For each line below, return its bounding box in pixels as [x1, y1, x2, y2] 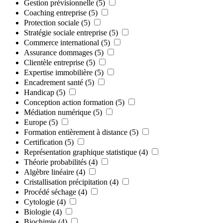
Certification [24, 137, 63, 146]
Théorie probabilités [24, 157, 87, 166]
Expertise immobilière [24, 68, 93, 77]
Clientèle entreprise [24, 58, 84, 67]
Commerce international [24, 38, 99, 47]
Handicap [24, 88, 54, 97]
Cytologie [24, 197, 55, 206]
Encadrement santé [24, 78, 83, 87]
